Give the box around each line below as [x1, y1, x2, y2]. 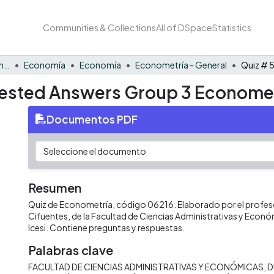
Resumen [28, 179, 81, 195]
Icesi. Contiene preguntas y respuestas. [28, 221, 185, 233]
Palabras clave [28, 242, 113, 257]
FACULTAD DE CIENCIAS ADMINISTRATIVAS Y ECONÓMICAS [28, 261, 264, 272]
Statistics [212, 21, 251, 33]
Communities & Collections [42, 21, 156, 33]
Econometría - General [135, 59, 227, 70]
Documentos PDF [46, 112, 138, 126]
